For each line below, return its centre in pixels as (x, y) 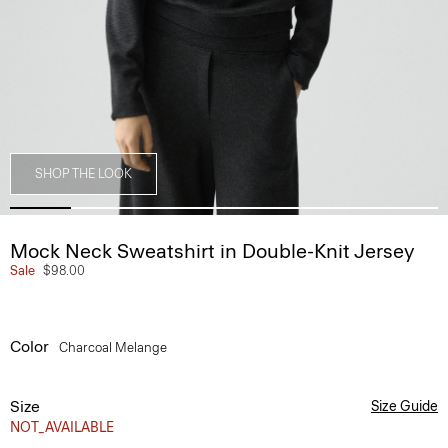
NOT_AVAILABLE (62, 427)
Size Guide (404, 406)
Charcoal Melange (114, 347)
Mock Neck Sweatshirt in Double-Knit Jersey (212, 251)
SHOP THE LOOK (83, 173)
